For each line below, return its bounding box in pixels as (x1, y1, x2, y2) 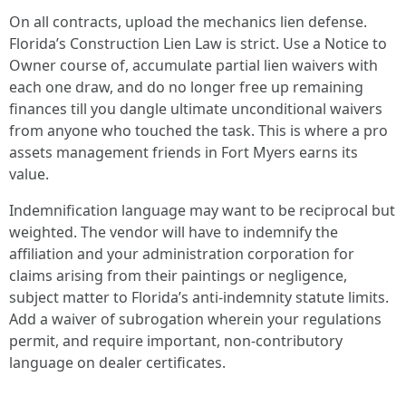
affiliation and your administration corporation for (9, 244, 354, 264)
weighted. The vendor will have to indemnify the (9, 222, 338, 242)
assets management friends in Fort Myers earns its (9, 142, 358, 162)
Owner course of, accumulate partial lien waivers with (9, 55, 378, 75)
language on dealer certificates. (9, 353, 226, 372)
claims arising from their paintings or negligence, (9, 266, 347, 285)
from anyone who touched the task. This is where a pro (9, 121, 388, 140)
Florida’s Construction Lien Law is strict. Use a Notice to (9, 34, 387, 53)
